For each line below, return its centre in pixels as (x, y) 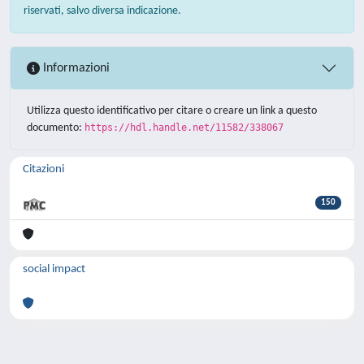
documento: (56, 128)
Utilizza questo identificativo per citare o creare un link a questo (172, 111)
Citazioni (43, 169)
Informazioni (75, 68)
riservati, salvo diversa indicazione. (102, 11)
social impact (54, 269)
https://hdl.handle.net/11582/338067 (184, 128)
